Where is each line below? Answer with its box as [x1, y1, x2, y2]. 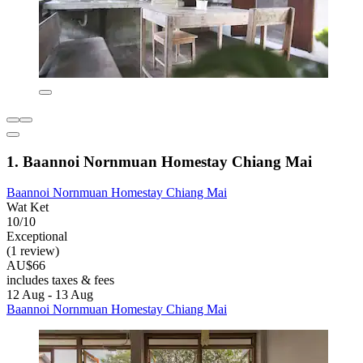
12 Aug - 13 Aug [6, 288, 93, 302]
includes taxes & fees [6, 273, 114, 288]
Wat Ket [6, 200, 49, 215]
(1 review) [6, 244, 59, 258]
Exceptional [6, 229, 67, 244]
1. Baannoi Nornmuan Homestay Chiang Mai [6, 152, 312, 170]
